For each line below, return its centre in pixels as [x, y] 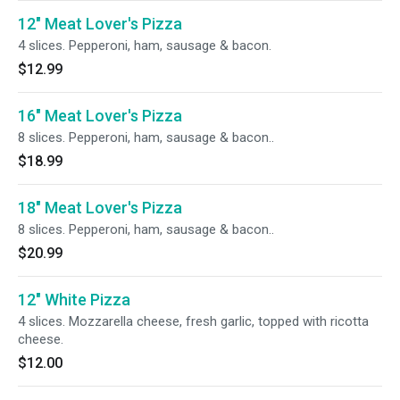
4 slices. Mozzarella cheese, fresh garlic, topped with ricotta [193, 321]
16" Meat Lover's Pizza [100, 116]
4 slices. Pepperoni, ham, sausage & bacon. [145, 46]
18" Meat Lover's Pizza [100, 208]
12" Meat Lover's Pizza [100, 24]
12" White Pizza [74, 300]
